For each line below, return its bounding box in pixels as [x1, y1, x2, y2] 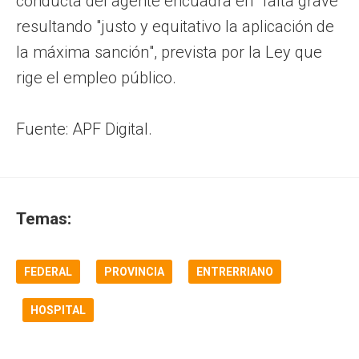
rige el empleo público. [16, 67, 176, 87]
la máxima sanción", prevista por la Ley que [16, 42, 322, 62]
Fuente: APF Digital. [16, 119, 152, 139]
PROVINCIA [104, 264, 164, 278]
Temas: [16, 208, 71, 228]
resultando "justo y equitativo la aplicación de [16, 16, 334, 36]
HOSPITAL [30, 303, 86, 317]
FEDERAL [24, 264, 72, 278]
